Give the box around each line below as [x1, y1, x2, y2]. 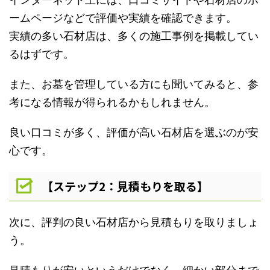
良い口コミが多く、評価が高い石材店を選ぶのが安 [9, 126, 259, 139]
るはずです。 [9, 48, 74, 61]
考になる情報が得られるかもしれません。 [9, 96, 215, 109]
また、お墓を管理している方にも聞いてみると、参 [9, 78, 259, 91]
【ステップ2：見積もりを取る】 [41, 178, 209, 195]
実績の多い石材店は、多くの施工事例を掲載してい [9, 30, 259, 43]
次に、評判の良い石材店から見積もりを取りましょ [9, 215, 259, 228]
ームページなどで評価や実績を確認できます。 [9, 11, 237, 25]
